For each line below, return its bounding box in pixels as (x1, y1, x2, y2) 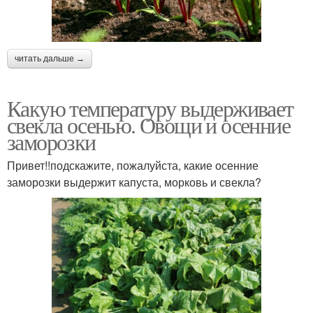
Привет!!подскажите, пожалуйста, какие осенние (7, 156, 259, 173)
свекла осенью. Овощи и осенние (7, 109, 290, 140)
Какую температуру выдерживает (7, 92, 293, 123)
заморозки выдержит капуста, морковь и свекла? (7, 173, 261, 190)
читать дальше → (15, 53, 85, 64)
